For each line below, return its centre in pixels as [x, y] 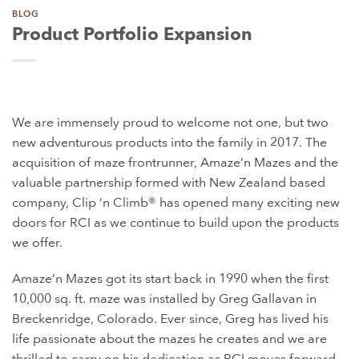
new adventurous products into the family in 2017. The [169, 142]
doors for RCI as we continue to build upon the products [175, 222]
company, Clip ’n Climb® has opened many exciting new [176, 202]
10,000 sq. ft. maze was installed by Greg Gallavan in [164, 299]
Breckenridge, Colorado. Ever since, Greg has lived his [170, 319]
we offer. [37, 242]
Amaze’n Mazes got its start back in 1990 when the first [170, 279]
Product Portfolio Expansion [132, 34]
